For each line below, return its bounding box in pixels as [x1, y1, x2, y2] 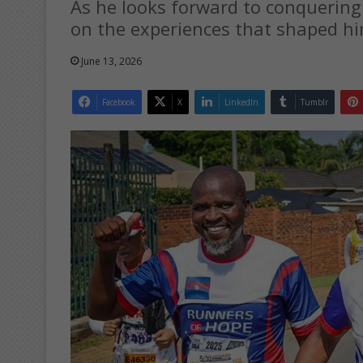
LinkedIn [224, 96, 258, 108]
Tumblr [301, 96, 328, 108]
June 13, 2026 [81, 53, 142, 68]
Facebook [102, 96, 135, 108]
